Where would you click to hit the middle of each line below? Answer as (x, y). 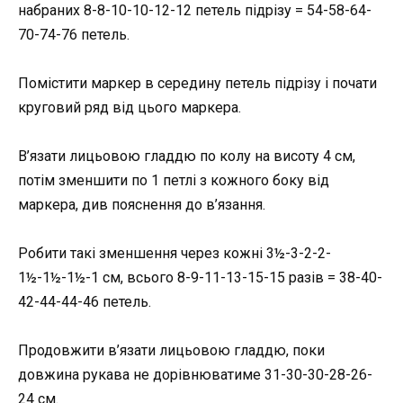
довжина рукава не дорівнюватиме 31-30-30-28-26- (195, 375)
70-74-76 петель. (74, 34)
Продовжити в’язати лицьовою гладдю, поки (171, 351)
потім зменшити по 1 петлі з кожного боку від (174, 180)
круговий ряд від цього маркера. (130, 107)
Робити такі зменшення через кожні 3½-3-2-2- (175, 254)
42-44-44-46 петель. (85, 302)
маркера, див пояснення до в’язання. (142, 204)
